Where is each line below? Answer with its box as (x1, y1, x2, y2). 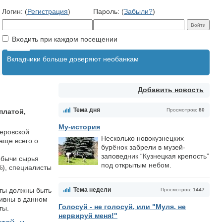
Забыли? (124, 7, 153, 15)
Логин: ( (2, 7, 27, 15)
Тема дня (73, 107, 100, 113)
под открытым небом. (101, 161, 171, 169)
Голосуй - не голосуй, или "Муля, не (58, 203, 186, 211)
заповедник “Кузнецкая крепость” (101, 152, 209, 160)
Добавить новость (138, 86, 204, 94)
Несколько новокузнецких (101, 134, 184, 142)
